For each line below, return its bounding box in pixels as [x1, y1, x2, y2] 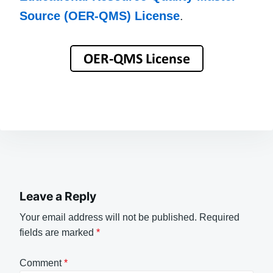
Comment [19, 258, 64, 269]
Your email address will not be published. [19, 211, 197, 222]
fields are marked [19, 227, 96, 238]
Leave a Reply [19, 189, 96, 204]
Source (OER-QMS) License [19, 9, 180, 23]
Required [199, 211, 239, 222]
